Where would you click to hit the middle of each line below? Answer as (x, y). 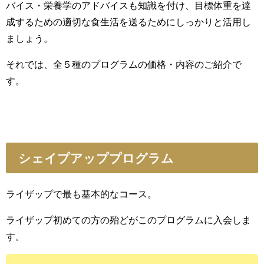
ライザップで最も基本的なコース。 (81, 194)
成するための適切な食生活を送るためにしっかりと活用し (128, 22)
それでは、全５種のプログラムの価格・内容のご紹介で (124, 64)
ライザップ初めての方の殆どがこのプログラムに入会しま (128, 220)
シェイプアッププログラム (96, 158)
